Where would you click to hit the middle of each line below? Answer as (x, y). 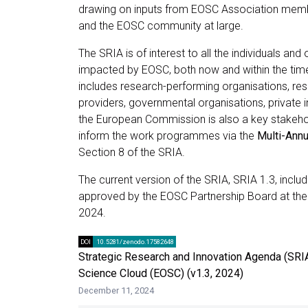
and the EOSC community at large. (161, 26)
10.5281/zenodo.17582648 (134, 242)
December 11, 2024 (116, 291)
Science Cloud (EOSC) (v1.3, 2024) (161, 274)
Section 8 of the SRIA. (132, 153)
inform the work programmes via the (168, 136)
